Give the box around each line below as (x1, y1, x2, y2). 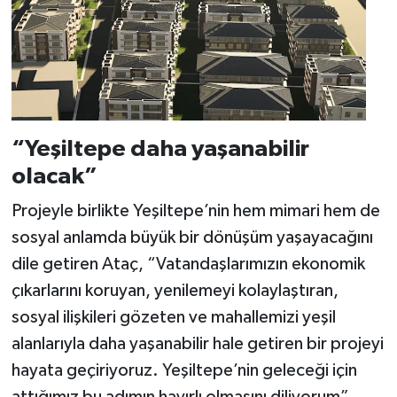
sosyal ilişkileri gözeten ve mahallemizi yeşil (11, 308, 336, 327)
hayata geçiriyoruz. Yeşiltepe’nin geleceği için (11, 362, 357, 380)
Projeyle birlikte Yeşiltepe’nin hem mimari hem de (11, 202, 380, 221)
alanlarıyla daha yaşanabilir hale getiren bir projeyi (11, 335, 384, 354)
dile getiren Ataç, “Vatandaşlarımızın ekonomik (11, 255, 365, 274)
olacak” (11, 164, 97, 188)
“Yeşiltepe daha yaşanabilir (11, 136, 309, 160)
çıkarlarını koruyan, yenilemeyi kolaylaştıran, (11, 282, 339, 300)
